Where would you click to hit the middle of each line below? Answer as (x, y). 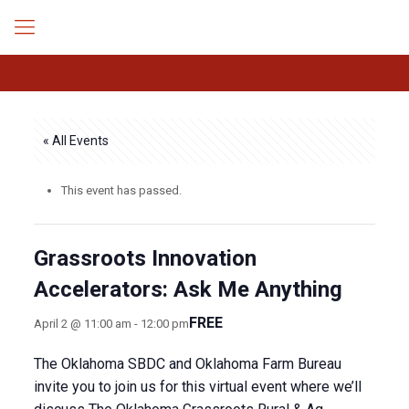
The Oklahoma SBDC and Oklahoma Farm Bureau (187, 364)
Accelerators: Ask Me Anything (188, 289)
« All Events (75, 141)
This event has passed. (121, 190)
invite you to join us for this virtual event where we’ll (197, 387)
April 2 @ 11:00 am (82, 323)
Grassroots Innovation (145, 258)
